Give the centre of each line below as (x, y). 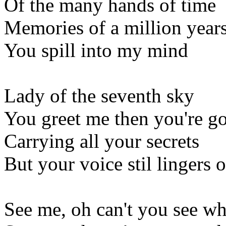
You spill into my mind (96, 50)
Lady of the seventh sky (99, 95)
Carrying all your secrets (102, 141)
